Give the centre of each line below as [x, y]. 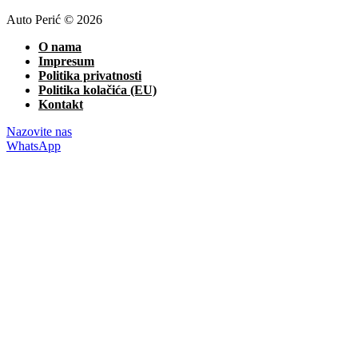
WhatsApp [34, 145]
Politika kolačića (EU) [97, 89]
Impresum [66, 61]
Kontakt [61, 104]
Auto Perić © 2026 [54, 19]
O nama [60, 46]
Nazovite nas [39, 131]
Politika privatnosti [90, 75]
